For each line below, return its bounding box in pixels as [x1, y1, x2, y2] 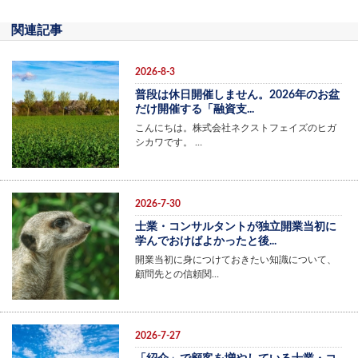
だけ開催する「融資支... [134, 104, 254, 115]
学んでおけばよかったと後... [134, 235, 276, 247]
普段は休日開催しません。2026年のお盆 [134, 89, 340, 101]
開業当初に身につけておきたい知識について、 [134, 254, 336, 265]
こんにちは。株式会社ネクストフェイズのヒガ [134, 123, 336, 133]
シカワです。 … [134, 137, 202, 147]
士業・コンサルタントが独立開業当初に [134, 221, 336, 233]
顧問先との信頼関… [134, 268, 219, 279]
